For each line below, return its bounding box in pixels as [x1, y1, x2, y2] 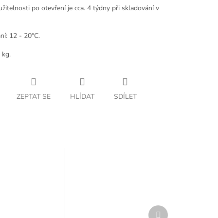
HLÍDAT [70, 92, 94, 102]
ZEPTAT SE [16, 92, 51, 102]
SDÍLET [113, 92, 137, 102]
